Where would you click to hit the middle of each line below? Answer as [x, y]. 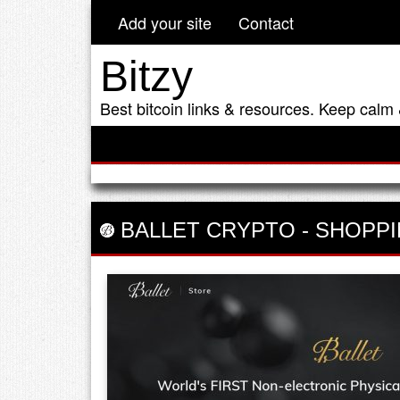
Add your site [165, 22]
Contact [266, 22]
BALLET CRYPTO [205, 229]
